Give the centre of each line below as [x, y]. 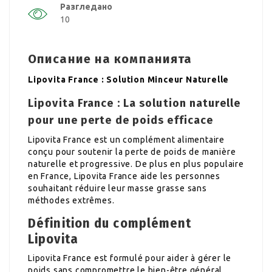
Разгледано [86, 6]
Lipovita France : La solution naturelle [134, 103]
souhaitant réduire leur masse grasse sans [117, 188]
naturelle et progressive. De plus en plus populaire [136, 164]
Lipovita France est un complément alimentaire [126, 139]
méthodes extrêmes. [71, 200]
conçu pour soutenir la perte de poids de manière [132, 151]
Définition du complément [110, 223]
